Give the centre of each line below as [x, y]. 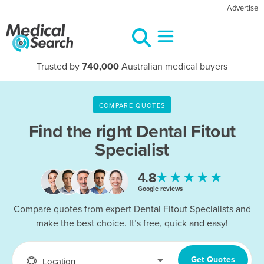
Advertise [242, 8]
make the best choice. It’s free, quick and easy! [132, 224]
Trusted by [59, 67]
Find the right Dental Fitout [132, 132]
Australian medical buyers [173, 67]
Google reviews [160, 189]
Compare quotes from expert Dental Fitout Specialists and [132, 209]
